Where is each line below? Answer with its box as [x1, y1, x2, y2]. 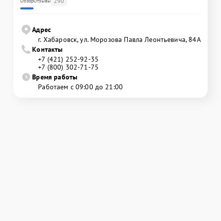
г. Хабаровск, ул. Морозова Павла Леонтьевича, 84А [38, 35, 201, 44]
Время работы [32, 72, 78, 81]
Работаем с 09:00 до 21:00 [38, 82, 123, 91]
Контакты [32, 44, 63, 54]
